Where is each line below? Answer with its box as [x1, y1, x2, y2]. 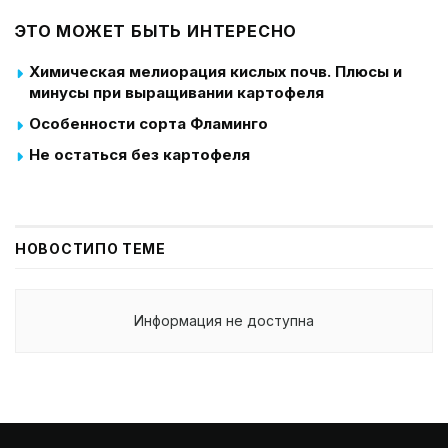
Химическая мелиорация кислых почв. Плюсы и [29, 61, 402, 81]
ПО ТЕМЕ [94, 239, 166, 257]
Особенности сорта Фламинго [29, 113, 268, 133]
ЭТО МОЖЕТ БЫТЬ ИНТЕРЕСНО [15, 20, 298, 41]
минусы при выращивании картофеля [29, 82, 324, 102]
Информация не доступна [134, 311, 314, 329]
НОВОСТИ [15, 239, 95, 257]
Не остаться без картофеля [29, 144, 250, 164]
